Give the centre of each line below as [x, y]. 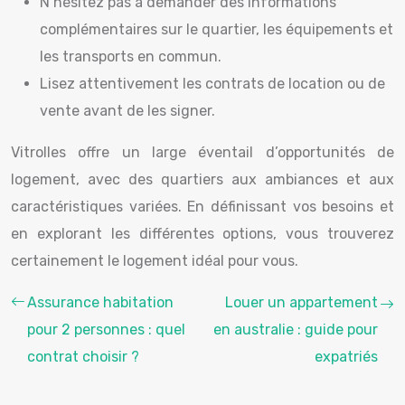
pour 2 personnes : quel [106, 330]
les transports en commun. [131, 57]
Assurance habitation [100, 302]
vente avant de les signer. [127, 111]
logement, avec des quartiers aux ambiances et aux [202, 179]
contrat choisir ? [83, 357]
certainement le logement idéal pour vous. [155, 261]
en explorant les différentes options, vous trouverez [202, 234]
